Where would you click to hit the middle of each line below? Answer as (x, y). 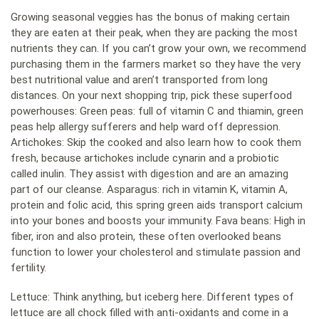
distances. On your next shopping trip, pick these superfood (151, 95)
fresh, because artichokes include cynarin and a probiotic (145, 158)
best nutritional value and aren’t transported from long (139, 79)
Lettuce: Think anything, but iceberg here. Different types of (152, 297)
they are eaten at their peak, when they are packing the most (154, 32)
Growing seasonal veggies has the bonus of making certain (150, 17)
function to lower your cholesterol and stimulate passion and (156, 252)
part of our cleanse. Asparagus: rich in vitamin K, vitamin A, (149, 189)
